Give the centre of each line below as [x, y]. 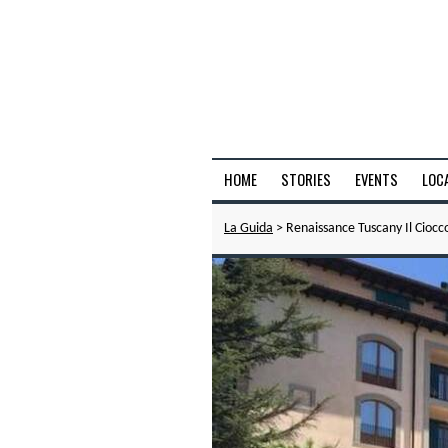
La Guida [248, 228]
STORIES [306, 179]
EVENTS [376, 179]
